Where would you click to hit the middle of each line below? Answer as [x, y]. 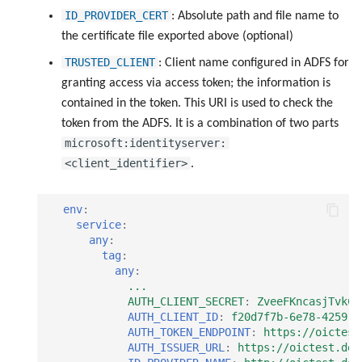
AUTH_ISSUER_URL [176, 348]
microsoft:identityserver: [145, 143]
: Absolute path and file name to [255, 16]
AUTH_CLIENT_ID [173, 317]
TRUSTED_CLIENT [110, 62]
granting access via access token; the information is [196, 83]
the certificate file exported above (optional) [177, 36]
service [99, 225]
